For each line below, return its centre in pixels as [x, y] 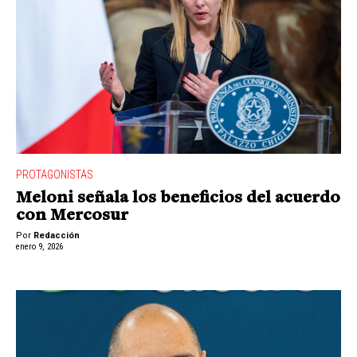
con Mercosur [72, 216]
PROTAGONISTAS [55, 175]
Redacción [57, 235]
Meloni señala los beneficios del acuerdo [178, 199]
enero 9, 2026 [39, 246]
